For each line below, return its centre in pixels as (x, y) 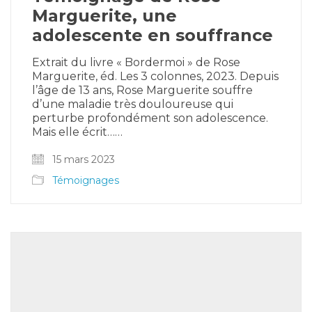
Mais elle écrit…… (77, 132)
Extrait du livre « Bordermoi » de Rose (136, 62)
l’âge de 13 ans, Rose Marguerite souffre (142, 90)
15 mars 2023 (82, 159)
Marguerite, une (104, 15)
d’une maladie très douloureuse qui (133, 104)
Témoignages (86, 180)
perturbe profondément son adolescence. (150, 118)
